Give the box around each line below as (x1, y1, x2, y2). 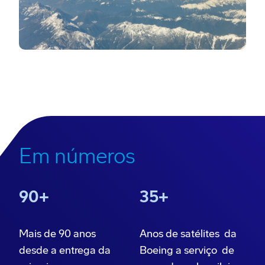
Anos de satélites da (140, 227, 237, 241)
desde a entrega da (19, 244, 111, 257)
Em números (19, 144, 135, 170)
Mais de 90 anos (19, 227, 96, 241)
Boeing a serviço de (140, 244, 234, 257)
